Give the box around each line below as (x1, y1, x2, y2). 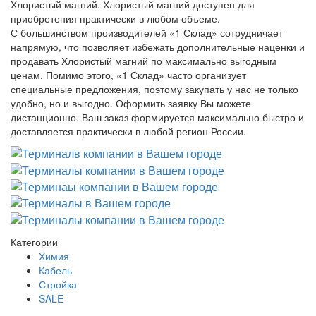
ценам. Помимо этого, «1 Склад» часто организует (11, 67, 246, 82)
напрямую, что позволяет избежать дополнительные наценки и (11, 39, 305, 54)
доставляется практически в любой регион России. (11, 123, 246, 138)
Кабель (39, 262, 72, 277)
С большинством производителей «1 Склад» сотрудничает (11, 25, 283, 39)
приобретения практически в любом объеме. (11, 11, 220, 25)
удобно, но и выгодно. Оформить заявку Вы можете (11, 95, 251, 110)
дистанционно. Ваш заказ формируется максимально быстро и (11, 109, 304, 124)
